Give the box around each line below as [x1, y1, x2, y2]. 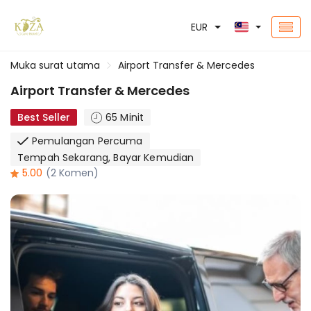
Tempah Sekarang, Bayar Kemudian [17, 151, 194, 165]
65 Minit [106, 110, 144, 124]
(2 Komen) [46, 166, 99, 180]
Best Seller [17, 110, 70, 124]
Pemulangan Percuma [32, 134, 143, 148]
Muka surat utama [10, 58, 100, 72]
